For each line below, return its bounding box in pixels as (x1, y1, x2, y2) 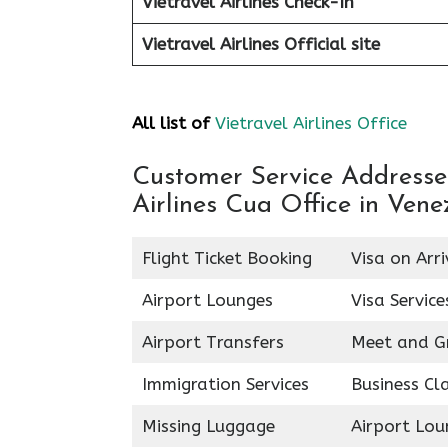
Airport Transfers (141, 331, 284, 352)
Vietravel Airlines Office (215, 113, 407, 133)
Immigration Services (141, 373, 309, 394)
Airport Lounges (141, 289, 273, 310)
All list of (132, 113, 210, 133)
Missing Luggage (141, 415, 275, 436)
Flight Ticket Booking (141, 247, 312, 268)
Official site (283, 33, 380, 54)
